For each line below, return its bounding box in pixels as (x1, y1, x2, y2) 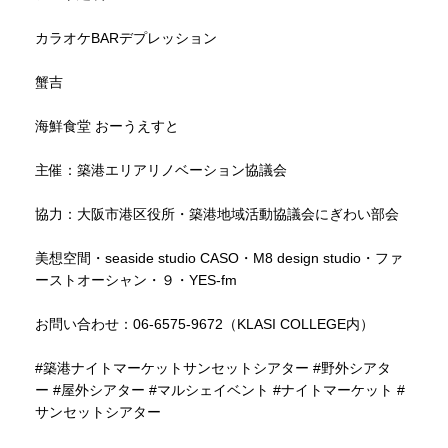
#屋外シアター (53, 381, 145, 398)
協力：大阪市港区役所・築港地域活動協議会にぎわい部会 (35, 205, 399, 222)
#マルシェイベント (149, 381, 269, 398)
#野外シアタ (313, 359, 391, 376)
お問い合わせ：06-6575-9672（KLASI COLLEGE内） (35, 315, 374, 332)
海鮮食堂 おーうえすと (35, 117, 179, 134)
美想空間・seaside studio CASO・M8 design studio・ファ (35, 249, 403, 266)
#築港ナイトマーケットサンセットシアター (35, 359, 309, 376)
